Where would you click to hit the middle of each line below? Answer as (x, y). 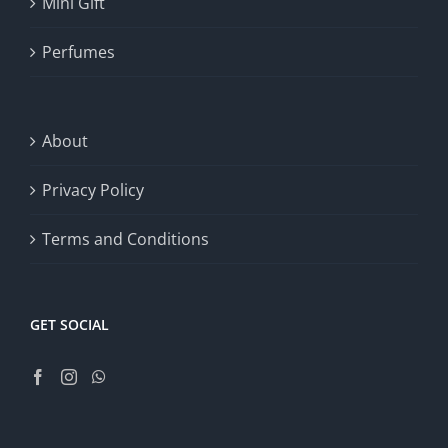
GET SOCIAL (69, 324)
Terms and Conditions (125, 239)
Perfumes (78, 52)
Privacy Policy (93, 190)
